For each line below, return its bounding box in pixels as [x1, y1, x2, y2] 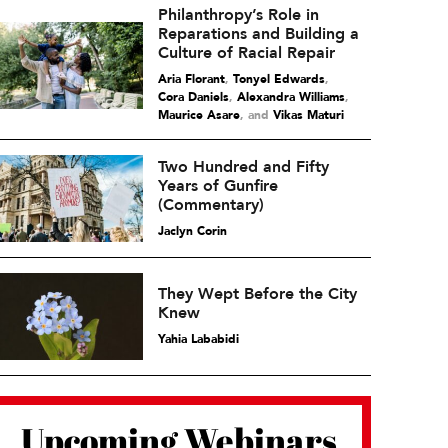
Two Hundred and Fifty [157, 155, 329, 178]
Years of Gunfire [157, 174, 278, 197]
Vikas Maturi [272, 107, 344, 123]
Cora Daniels [157, 89, 229, 105]
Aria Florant [157, 71, 225, 87]
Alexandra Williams [236, 89, 345, 105]
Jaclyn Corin [157, 222, 227, 239]
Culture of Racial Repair [157, 42, 335, 64]
